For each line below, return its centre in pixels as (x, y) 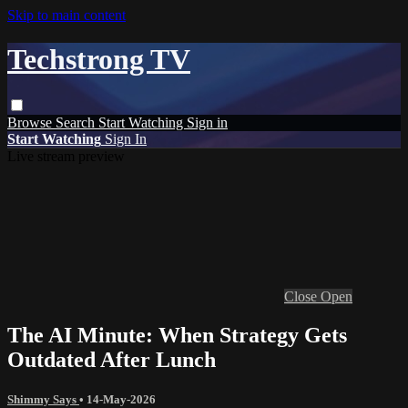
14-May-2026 (121, 399)
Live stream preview (66, 156)
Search (77, 122)
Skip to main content (66, 15)
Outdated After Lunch (112, 359)
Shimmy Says (43, 399)
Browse (31, 122)
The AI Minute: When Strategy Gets (177, 335)
